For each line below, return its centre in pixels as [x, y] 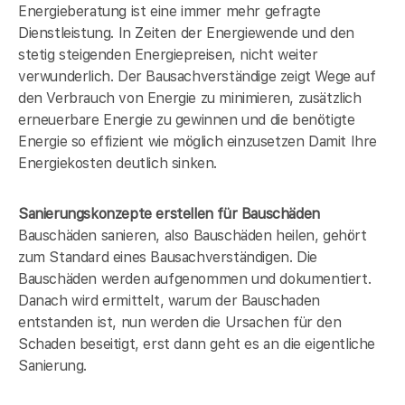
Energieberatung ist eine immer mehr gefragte [170, 11]
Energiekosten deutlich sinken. [118, 163]
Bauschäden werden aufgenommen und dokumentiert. [195, 278]
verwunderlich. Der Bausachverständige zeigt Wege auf [197, 76]
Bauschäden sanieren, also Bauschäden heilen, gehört [193, 235]
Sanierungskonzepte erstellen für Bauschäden [169, 213]
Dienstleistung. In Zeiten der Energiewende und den [187, 33]
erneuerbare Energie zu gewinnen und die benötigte [187, 119]
